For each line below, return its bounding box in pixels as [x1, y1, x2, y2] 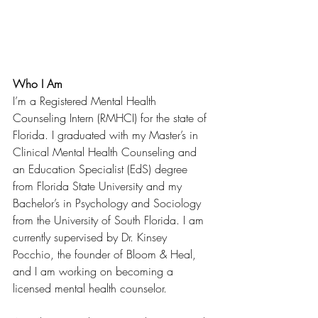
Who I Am [13, 75, 62, 92]
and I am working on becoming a [13, 263, 177, 279]
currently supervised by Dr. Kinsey [13, 229, 170, 245]
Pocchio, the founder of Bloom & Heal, [13, 246, 199, 262]
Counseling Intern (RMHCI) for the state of [13, 109, 210, 126]
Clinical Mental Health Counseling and [13, 143, 200, 160]
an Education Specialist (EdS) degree [13, 160, 191, 177]
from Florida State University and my [13, 177, 185, 194]
